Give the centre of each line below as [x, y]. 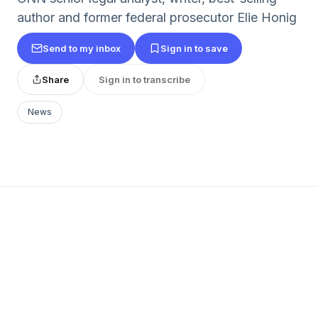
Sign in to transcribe [144, 79]
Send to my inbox [82, 48]
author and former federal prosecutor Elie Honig [157, 17]
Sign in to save [194, 48]
